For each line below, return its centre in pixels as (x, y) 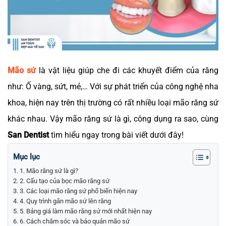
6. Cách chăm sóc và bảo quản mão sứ (74, 221)
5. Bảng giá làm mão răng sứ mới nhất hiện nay (86, 211)
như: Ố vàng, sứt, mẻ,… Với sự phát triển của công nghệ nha (113, 86)
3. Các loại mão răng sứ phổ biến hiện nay (78, 191)
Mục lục (26, 157)
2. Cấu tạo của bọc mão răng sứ (64, 181)
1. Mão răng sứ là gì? (49, 171)
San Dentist (28, 135)
